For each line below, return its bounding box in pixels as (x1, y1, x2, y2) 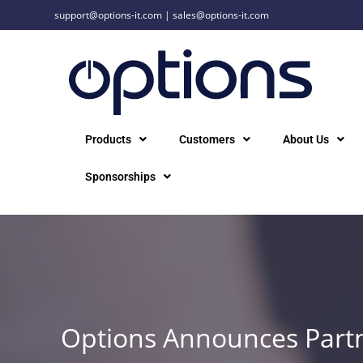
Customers (178, 133, 235, 146)
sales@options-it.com (173, 8, 270, 22)
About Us (282, 133, 329, 146)
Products (84, 133, 131, 146)
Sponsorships (84, 170, 156, 183)
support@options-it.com (54, 8, 163, 22)
